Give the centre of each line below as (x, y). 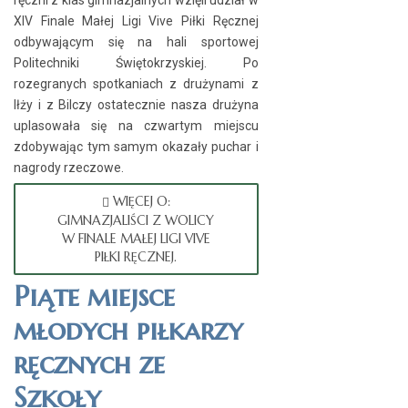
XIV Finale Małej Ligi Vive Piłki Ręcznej (136, 21)
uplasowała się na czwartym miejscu (136, 126)
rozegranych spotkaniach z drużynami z (136, 84)
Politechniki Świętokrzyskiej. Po (136, 63)
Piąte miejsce (94, 296)
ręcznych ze (89, 363)
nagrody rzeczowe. (69, 168)
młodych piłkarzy (128, 330)
